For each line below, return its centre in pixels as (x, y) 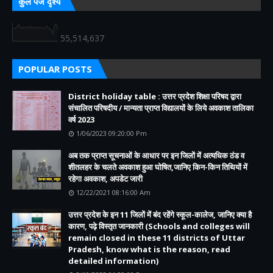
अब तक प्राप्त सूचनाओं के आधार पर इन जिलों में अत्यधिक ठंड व (156, 156)
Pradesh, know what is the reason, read (149, 250)
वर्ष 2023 (81, 120)
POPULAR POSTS (55, 69)
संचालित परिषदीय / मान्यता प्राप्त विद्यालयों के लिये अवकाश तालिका (161, 108)
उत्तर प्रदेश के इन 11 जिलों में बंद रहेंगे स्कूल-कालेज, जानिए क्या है (160, 215)
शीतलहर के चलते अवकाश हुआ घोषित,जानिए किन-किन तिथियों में (158, 167)
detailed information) (113, 261)
